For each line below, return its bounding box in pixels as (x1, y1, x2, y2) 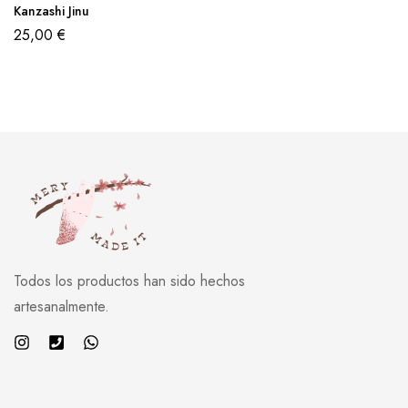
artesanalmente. (14, 296, 109, 317)
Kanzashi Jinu (14, 2, 89, 20)
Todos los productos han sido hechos (14, 270, 245, 291)
